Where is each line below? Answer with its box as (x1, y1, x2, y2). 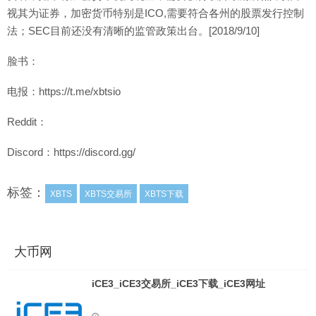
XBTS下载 (145, 189, 183, 199)
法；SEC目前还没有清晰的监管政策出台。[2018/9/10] (7, 25, 260, 37)
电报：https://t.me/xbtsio (7, 85, 121, 97)
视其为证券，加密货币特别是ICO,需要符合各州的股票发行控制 (7, 7, 304, 19)
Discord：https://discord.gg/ (7, 146, 135, 158)
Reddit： (7, 116, 47, 128)
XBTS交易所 (85, 189, 132, 199)
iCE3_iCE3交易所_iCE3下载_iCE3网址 (92, 278, 265, 289)
